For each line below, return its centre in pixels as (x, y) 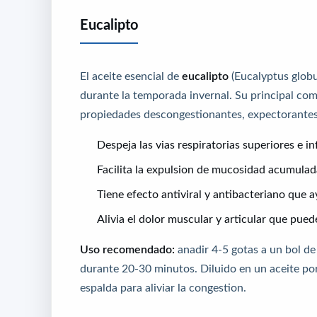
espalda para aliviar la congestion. (163, 288)
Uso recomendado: (127, 249)
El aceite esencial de (131, 76)
